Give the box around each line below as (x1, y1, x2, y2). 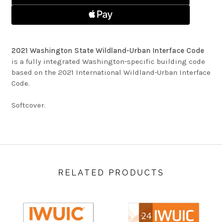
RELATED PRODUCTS (57, 167, 165, 177)
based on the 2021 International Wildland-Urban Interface (11, 67, 211, 77)
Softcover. (11, 101, 46, 110)
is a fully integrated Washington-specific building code (11, 56, 205, 66)
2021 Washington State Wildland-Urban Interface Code (11, 46, 204, 55)
